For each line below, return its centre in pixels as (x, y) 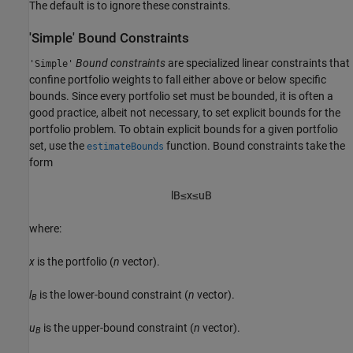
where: (45, 228)
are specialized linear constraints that (258, 63)
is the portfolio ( (74, 261)
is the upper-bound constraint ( (117, 327)
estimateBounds (125, 146)
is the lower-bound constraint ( (113, 294)
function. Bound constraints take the (255, 145)
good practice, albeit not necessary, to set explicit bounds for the (185, 112)
